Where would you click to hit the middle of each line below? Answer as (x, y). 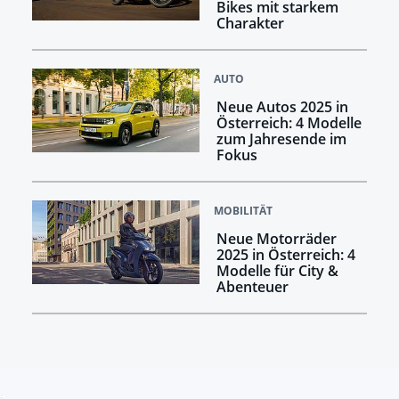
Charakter (250, 23)
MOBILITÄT (243, 210)
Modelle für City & (277, 270)
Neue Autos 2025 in (282, 106)
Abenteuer (252, 286)
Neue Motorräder (276, 238)
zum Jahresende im (281, 138)
